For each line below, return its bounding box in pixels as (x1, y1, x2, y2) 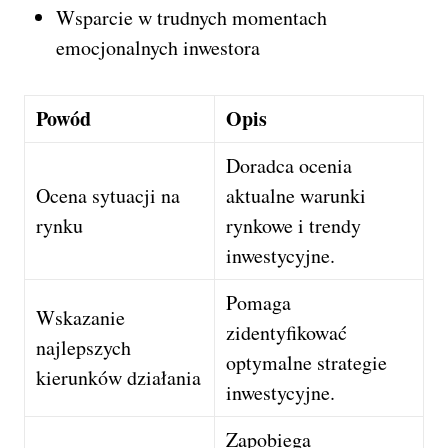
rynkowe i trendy (226, 212, 362, 240)
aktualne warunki (226, 182, 367, 210)
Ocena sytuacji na (36, 182, 181, 210)
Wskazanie (36, 304, 126, 332)
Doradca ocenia (226, 152, 353, 180)
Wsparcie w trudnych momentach (56, 4, 327, 32)
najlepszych (36, 334, 132, 362)
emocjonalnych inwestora (56, 34, 260, 62)
